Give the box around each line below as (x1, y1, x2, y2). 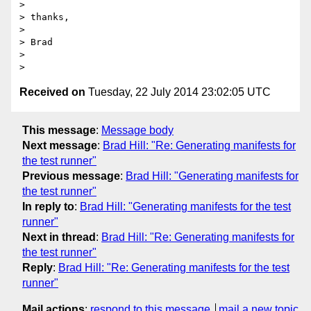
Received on (19, 86, 85, 99)
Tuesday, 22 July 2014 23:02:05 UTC (85, 86, 271, 99)
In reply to (22, 200, 74, 212)
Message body (101, 124, 174, 136)
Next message (22, 139, 97, 151)
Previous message (22, 169, 120, 182)
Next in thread (22, 230, 96, 243)
